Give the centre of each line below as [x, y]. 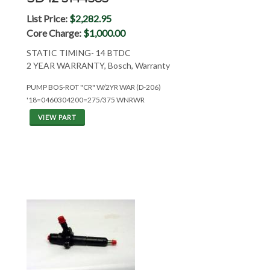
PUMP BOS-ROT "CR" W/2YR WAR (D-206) [93, 87]
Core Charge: [55, 33]
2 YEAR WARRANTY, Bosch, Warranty [98, 65]
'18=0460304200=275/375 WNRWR [85, 100]
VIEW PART [57, 117]
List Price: [48, 18]
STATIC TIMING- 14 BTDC [78, 53]
